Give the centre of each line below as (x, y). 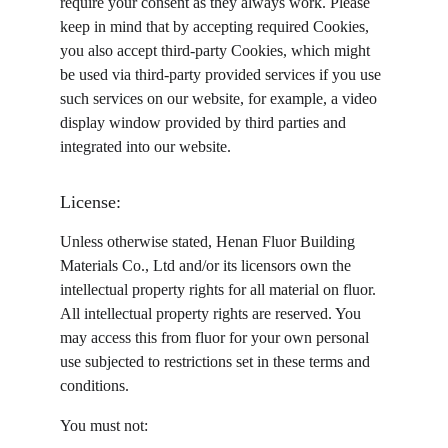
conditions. (94, 385)
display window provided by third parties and (205, 122)
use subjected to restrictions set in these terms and (217, 361)
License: (90, 202)
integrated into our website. (145, 146)
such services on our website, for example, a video (220, 98)
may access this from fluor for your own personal (216, 337)
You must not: (104, 425)
